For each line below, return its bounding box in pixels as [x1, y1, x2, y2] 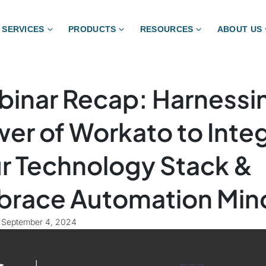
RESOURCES [140, 24, 194, 34]
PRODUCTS [68, 24, 116, 34]
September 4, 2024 [1, 217, 77, 227]
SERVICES [2, 24, 45, 34]
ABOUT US [217, 24, 262, 34]
